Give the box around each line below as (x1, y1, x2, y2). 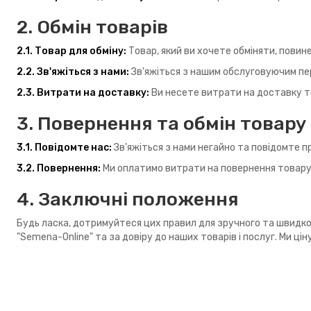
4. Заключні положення (17, 188, 239, 211)
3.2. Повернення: (17, 162, 101, 175)
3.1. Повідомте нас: (17, 142, 112, 154)
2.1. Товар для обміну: (17, 45, 126, 58)
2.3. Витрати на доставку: (17, 87, 149, 99)
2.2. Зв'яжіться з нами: (17, 66, 129, 78)
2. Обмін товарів (17, 16, 168, 39)
